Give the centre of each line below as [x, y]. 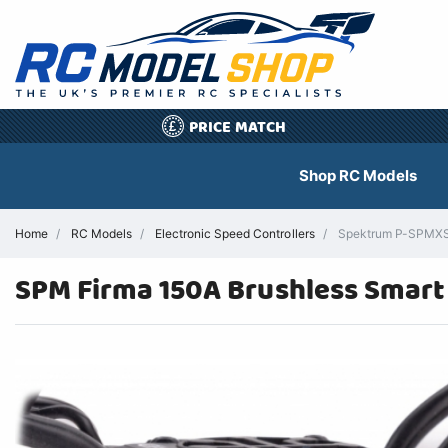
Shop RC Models [357, 175]
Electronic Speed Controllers [235, 233]
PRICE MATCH [237, 126]
